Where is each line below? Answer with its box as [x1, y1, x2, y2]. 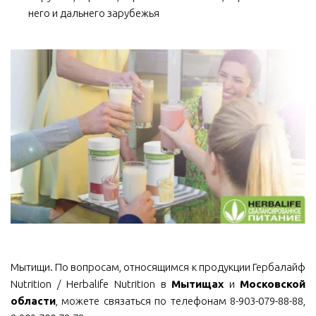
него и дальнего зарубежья [28, 7, 159, 19]
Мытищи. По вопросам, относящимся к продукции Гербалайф [10, 261, 305, 274]
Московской [240, 278, 306, 291]
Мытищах [171, 278, 224, 291]
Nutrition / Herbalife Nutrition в [11, 278, 172, 291]
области [11, 295, 56, 308]
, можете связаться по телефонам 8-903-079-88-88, [55, 295, 305, 308]
